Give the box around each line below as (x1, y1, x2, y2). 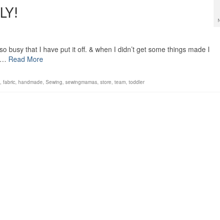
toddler (129, 79, 144, 86)
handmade (18, 79, 43, 86)
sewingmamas (65, 79, 97, 86)
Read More (8, 54, 43, 64)
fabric (3, 79, 15, 86)
